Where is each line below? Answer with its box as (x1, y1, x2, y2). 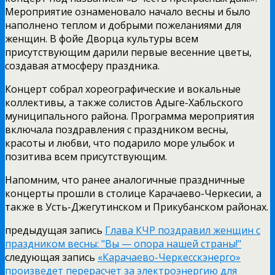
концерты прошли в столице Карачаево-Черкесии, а (5, 186, 261, 200)
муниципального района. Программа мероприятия (5, 109, 254, 123)
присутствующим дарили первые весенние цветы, (5, 45, 252, 59)
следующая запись (5, 250, 98, 264)
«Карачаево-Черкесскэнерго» (98, 250, 241, 264)
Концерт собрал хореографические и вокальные (5, 82, 241, 96)
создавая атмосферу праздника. (5, 58, 160, 72)
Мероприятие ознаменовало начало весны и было (5, 4, 250, 18)
